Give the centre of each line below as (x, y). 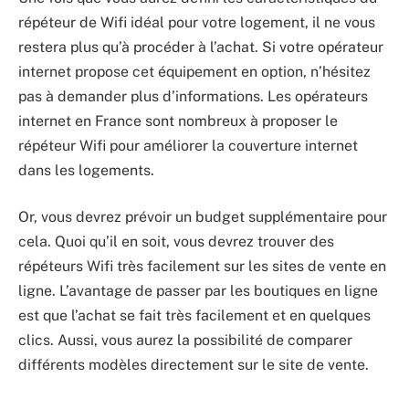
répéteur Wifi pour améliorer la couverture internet (188, 145)
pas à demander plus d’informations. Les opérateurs (193, 96)
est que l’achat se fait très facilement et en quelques (194, 316)
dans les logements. (86, 170)
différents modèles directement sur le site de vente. (194, 365)
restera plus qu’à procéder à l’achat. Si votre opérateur (201, 47)
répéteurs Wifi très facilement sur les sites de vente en (202, 267)
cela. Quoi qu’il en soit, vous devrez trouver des (176, 242)
